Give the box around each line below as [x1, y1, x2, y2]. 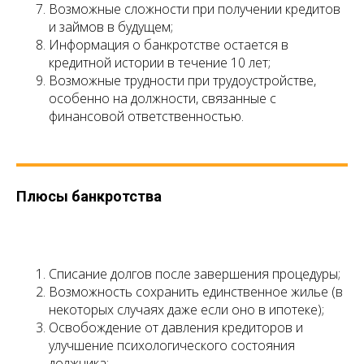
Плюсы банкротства [16, 188, 162, 206]
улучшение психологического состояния [49, 336, 295, 355]
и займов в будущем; [49, 18, 173, 37]
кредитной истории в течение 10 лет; [49, 54, 271, 72]
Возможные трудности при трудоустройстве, [49, 71, 316, 90]
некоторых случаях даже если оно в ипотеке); [49, 301, 324, 319]
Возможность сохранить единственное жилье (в [49, 283, 343, 301]
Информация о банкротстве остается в [49, 36, 288, 54]
